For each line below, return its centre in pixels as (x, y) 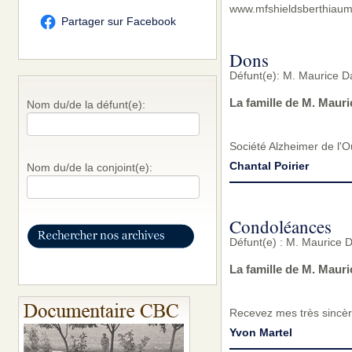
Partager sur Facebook (118, 22)
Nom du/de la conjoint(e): (89, 168)
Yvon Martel (260, 333)
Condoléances (280, 227)
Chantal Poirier (269, 166)
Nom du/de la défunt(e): (86, 105)
